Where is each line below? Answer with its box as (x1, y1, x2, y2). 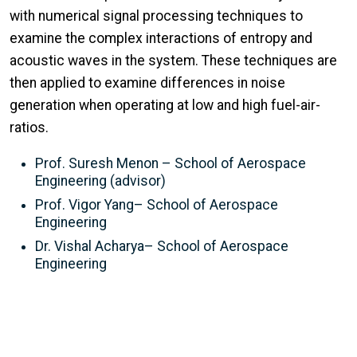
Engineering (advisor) (35, 173, 166, 190)
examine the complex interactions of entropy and (10, 29, 312, 46)
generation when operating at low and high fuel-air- (10, 96, 320, 113)
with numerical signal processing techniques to (10, 7, 303, 24)
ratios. (10, 119, 49, 135)
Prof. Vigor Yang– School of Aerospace (35, 197, 278, 214)
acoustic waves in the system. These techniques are (10, 52, 337, 69)
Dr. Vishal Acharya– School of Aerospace (35, 238, 288, 255)
